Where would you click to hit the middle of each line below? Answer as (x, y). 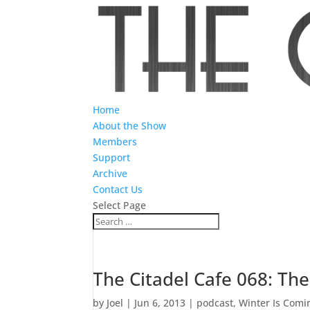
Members (115, 142)
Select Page (120, 206)
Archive (110, 174)
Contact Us (118, 190)
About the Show (130, 126)
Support (112, 158)
